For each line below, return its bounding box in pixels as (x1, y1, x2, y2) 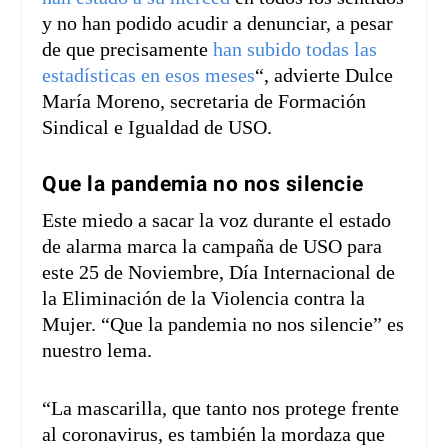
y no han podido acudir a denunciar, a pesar (42, 11, 394, 34)
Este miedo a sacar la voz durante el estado (42, 208, 392, 231)
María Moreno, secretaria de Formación (42, 89, 367, 112)
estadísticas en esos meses (42, 63, 256, 86)
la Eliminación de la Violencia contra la (42, 286, 366, 309)
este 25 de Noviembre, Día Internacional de (42, 260, 396, 283)
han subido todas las (213, 37, 378, 60)
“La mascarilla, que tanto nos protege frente (42, 396, 400, 419)
